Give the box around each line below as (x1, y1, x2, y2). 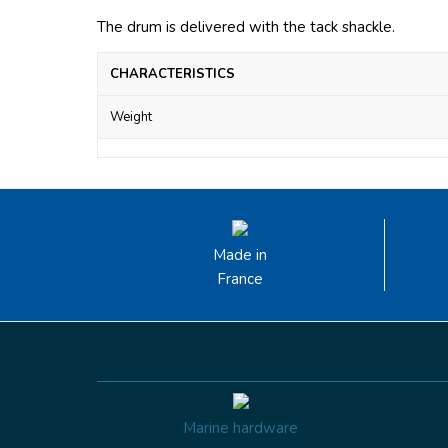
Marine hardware (183, 418, 299, 439)
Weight (110, 108, 152, 127)
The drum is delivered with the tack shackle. (97, 17, 395, 38)
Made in (213, 245, 268, 266)
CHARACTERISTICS (110, 65, 235, 84)
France (217, 269, 264, 290)
